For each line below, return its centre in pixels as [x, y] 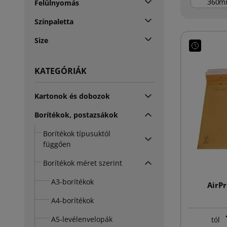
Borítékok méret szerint [83, 163]
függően [57, 144]
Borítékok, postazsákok [76, 115]
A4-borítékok [72, 200]
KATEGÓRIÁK [61, 71]
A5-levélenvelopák [82, 219]
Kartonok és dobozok [72, 96]
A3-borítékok [72, 181]
